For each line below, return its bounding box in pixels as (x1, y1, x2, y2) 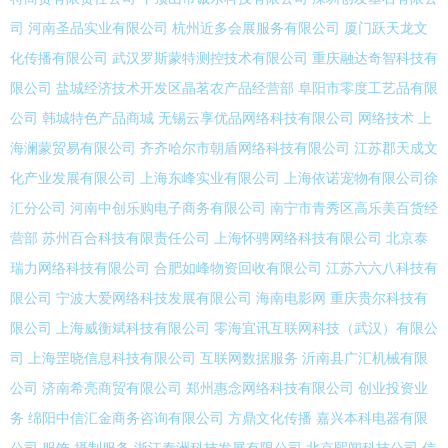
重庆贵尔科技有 (330, 290, 428, 307)
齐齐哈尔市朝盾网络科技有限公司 (140, 140, 350, 157)
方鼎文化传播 (228, 410, 312, 427)
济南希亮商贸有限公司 (42, 380, 182, 397)
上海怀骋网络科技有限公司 (214, 230, 382, 247)
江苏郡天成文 (354, 140, 438, 157)
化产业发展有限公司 (10, 170, 136, 187)
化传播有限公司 (10, 50, 108, 67)
